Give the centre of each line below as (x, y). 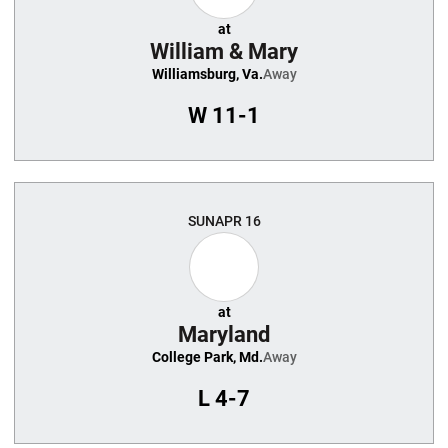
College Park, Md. (207, 357)
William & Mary (224, 51)
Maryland (224, 334)
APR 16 (237, 221)
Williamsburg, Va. (207, 74)
